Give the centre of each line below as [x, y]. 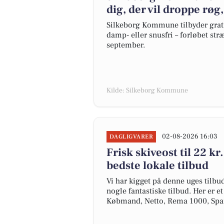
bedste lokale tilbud [157, 165]
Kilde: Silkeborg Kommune [147, 90]
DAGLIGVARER [131, 137]
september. [126, 45]
